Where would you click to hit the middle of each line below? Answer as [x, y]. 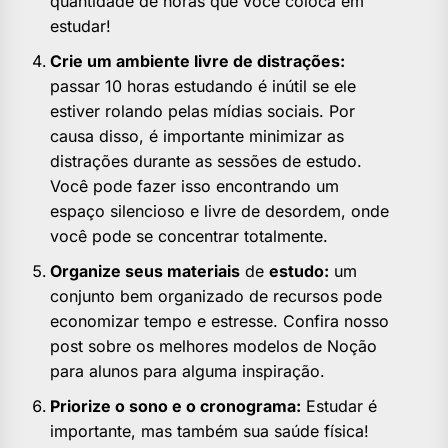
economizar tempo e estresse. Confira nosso [219, 321]
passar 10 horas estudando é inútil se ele [203, 86]
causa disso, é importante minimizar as [197, 136]
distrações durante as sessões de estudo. [206, 161]
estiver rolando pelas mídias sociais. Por [202, 111]
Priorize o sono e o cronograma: [175, 406]
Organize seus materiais [145, 271]
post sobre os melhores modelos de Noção [213, 346]
